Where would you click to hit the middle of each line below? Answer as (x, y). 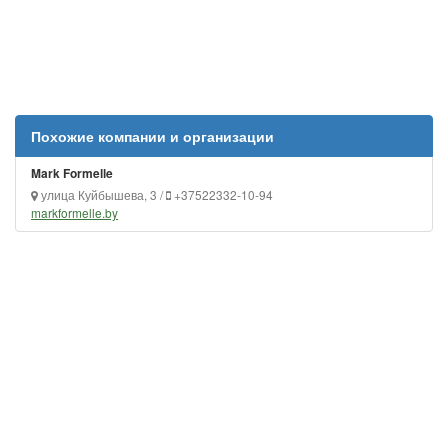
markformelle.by (74, 213)
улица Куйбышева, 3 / (102, 195)
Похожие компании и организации (152, 136)
